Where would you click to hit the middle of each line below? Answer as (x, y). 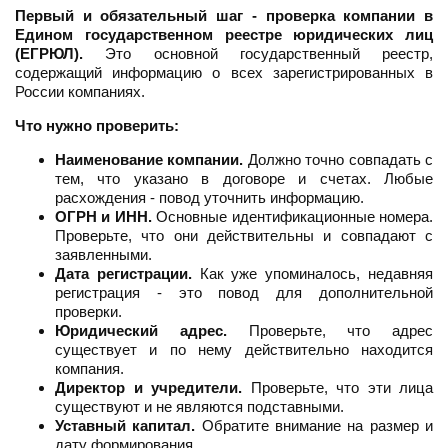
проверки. (88, 312)
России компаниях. (80, 92)
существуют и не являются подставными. (199, 407)
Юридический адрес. (141, 331)
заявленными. (103, 255)
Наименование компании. (149, 160)
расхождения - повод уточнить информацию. (209, 198)
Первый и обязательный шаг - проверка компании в (224, 16)
